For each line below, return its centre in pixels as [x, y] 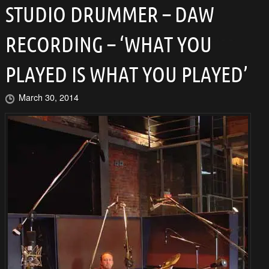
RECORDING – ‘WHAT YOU [108, 44]
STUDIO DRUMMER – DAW [110, 14]
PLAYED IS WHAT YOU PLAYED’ [126, 74]
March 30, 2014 [48, 97]
